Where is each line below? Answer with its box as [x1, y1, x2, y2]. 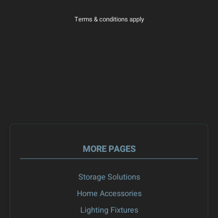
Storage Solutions [78, 171, 140, 183]
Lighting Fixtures [80, 204, 138, 217]
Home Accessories [76, 188, 142, 200]
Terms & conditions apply [74, 14, 144, 24]
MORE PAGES [82, 143, 136, 156]
